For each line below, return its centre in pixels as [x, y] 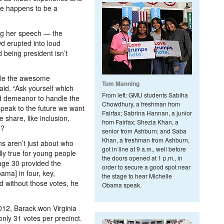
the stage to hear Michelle [137, 176]
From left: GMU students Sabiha [145, 95]
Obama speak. [122, 185]
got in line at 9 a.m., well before [144, 149]
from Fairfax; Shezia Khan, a [140, 122]
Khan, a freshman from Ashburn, [146, 140]
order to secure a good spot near [146, 167]
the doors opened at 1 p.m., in [142, 158]
